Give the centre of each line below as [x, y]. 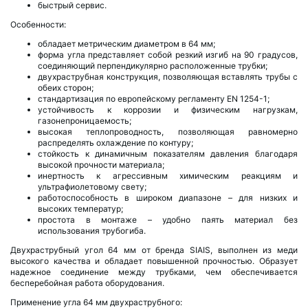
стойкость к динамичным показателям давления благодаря [168, 154]
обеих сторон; [66, 88]
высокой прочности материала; [101, 165]
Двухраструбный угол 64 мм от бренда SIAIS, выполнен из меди [154, 250]
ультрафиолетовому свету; [92, 187]
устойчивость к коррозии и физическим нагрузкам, [168, 110]
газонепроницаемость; [85, 121]
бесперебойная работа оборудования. [87, 283]
